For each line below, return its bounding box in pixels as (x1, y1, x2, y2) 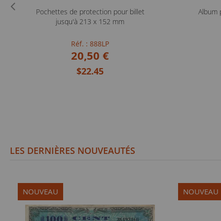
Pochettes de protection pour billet (36, 7, 145, 16)
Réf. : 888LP (71, 39, 110, 48)
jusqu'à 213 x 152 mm (56, 17, 125, 26)
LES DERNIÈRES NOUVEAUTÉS (10, 145, 135, 156)
